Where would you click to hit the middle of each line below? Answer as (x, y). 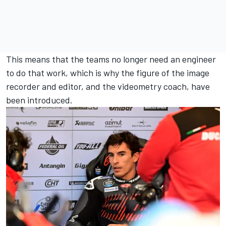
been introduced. (39, 100)
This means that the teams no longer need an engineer (111, 59)
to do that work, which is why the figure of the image (108, 72)
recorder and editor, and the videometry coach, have (108, 86)
